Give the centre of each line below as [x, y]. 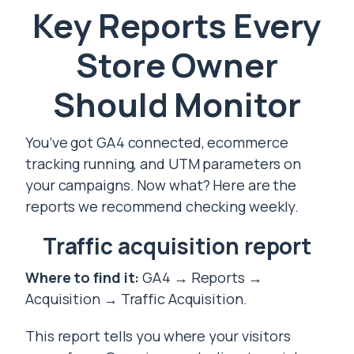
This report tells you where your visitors [158, 336]
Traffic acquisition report [177, 246]
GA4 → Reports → [201, 278]
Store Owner [177, 65]
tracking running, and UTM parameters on [164, 164]
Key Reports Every [177, 26]
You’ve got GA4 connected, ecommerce [157, 143]
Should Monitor [177, 105]
